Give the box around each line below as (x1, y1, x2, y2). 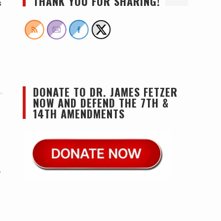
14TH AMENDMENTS (33, 106, 125, 121)
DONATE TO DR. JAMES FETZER (33, 84, 178, 100)
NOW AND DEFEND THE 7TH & (33, 95, 169, 110)
